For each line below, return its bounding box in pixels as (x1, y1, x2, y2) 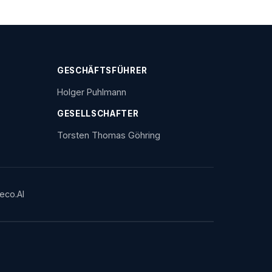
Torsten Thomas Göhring (57, 130, 160, 140)
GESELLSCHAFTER (57, 109, 139, 118)
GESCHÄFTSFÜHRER (57, 66, 148, 75)
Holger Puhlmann (57, 87, 126, 97)
